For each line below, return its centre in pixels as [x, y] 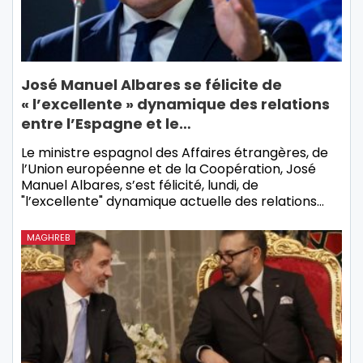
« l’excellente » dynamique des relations [175, 104]
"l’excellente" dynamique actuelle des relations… [173, 201]
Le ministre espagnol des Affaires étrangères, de [175, 152]
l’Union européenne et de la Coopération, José [169, 169]
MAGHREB [48, 237]
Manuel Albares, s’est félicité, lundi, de [140, 185]
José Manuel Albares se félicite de [152, 84]
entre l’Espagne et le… [106, 123]
